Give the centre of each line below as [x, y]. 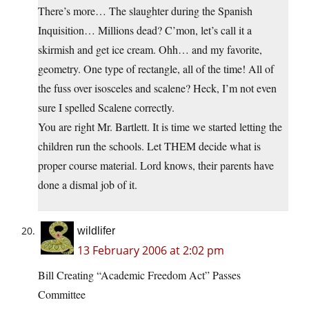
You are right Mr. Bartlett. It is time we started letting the [160, 127]
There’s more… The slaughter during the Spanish [145, 11]
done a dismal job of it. [88, 185]
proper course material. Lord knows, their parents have [156, 166]
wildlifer [96, 231]
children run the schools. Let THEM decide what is [149, 146]
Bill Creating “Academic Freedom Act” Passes [139, 275]
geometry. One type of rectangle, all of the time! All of [156, 69]
